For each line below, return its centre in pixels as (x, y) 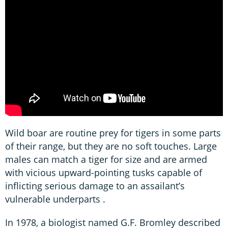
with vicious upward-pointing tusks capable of (104, 173)
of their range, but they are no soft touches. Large (111, 146)
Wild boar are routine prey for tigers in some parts (113, 133)
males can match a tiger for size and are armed (106, 160)
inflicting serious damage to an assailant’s (95, 186)
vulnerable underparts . (56, 199)
